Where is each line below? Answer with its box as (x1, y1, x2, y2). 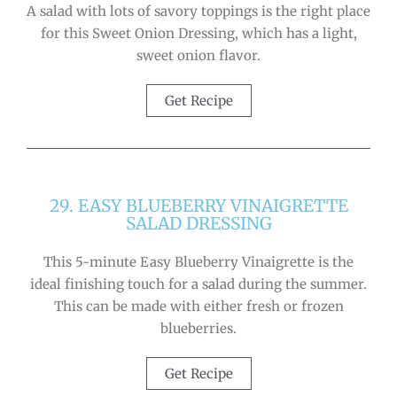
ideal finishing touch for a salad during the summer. (30, 276, 367, 293)
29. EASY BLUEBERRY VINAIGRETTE (49, 195, 348, 217)
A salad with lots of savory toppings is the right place (27, 3, 370, 20)
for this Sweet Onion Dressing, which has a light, (40, 25, 357, 43)
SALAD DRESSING (125, 213, 272, 235)
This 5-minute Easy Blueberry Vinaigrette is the (43, 253, 354, 271)
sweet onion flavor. (136, 47, 261, 65)
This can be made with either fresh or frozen (53, 298, 344, 315)
